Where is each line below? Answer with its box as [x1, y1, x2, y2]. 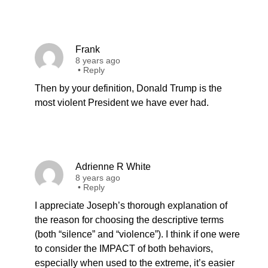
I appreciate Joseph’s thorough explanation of [35, 200, 227, 211]
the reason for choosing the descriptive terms [35, 215, 224, 225]
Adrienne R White [75, 162, 151, 172]
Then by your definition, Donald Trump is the [35, 83, 222, 93]
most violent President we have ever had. [35, 98, 209, 108]
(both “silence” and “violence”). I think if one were [35, 229, 240, 239]
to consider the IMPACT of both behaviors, [35, 243, 213, 254]
